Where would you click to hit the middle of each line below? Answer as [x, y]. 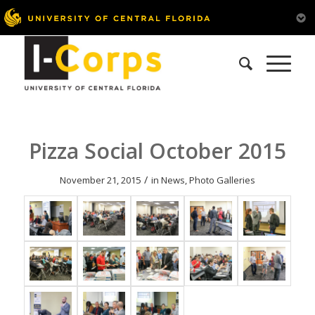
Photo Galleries [222, 180]
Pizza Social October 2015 [157, 151]
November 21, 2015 [100, 180]
